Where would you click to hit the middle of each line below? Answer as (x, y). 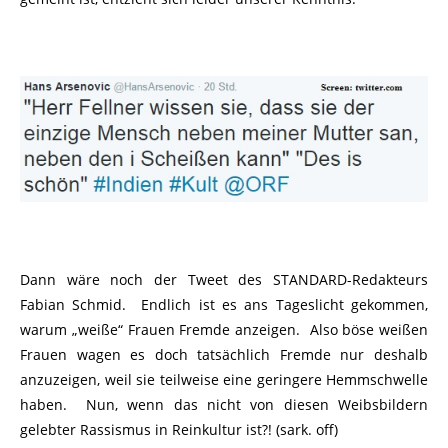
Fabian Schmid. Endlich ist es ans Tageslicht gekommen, (224, 305)
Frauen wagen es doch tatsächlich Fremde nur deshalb (224, 355)
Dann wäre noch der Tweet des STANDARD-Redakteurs (224, 280)
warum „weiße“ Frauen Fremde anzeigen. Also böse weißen (224, 330)
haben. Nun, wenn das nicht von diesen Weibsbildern (224, 405)
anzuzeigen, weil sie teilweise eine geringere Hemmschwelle (224, 380)
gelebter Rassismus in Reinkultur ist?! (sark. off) (179, 430)
